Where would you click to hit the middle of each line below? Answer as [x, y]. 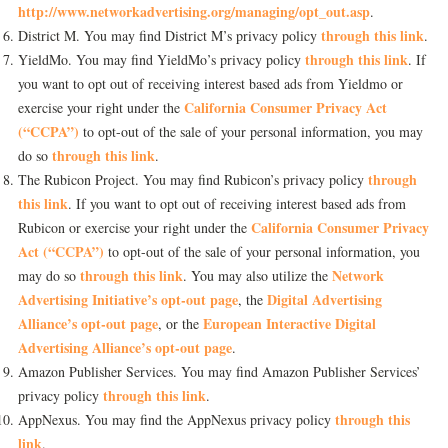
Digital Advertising [324, 299]
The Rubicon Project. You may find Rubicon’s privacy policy [193, 179]
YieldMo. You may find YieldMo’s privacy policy [161, 59]
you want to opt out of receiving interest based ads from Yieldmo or [210, 83]
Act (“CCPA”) [61, 251]
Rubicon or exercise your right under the [134, 227]
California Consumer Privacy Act [285, 107]
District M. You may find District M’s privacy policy [169, 35]
